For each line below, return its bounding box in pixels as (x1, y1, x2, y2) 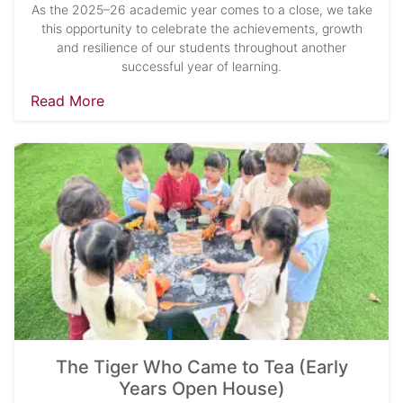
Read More (31, 92, 104, 111)
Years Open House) (118, 377, 285, 399)
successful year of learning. (121, 58, 282, 75)
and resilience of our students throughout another (57, 40, 346, 56)
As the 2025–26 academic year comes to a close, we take (31, 2, 372, 18)
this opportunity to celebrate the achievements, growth (40, 21, 363, 37)
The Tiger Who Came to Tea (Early (55, 355, 348, 378)
